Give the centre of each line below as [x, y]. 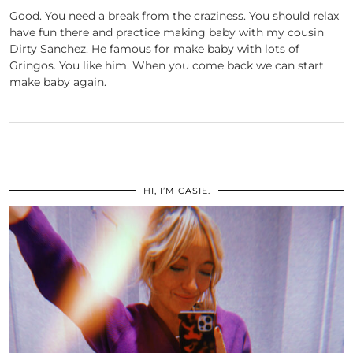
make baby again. [58, 82]
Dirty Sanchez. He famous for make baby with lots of [154, 49]
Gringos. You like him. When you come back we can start [167, 66]
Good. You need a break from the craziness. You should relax [174, 16]
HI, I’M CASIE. [176, 191]
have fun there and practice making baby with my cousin [167, 33]
